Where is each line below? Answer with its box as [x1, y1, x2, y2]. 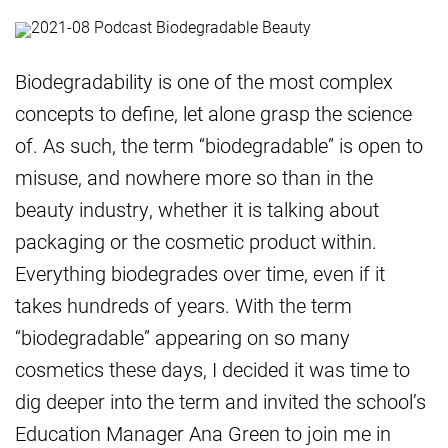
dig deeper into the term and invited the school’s [15, 388, 426, 415]
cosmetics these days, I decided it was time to [15, 356, 410, 383]
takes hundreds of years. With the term [15, 292, 352, 319]
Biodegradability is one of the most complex [15, 68, 393, 95]
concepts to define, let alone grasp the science [15, 100, 412, 127]
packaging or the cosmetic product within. [15, 228, 377, 255]
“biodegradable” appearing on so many [15, 324, 350, 351]
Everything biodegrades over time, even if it [15, 260, 385, 287]
